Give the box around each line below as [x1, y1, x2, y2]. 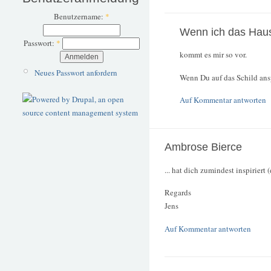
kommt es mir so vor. [180, 49, 247, 60]
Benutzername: [53, 11, 105, 22]
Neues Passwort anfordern [34, 67, 117, 78]
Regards [165, 187, 191, 198]
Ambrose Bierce [165, 141, 242, 154]
